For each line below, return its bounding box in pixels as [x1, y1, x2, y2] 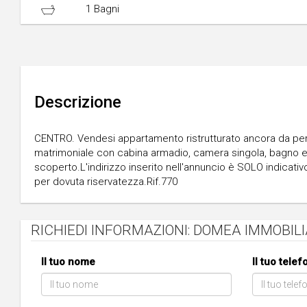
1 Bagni [85, 3, 119, 15]
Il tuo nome [41, 256, 95, 268]
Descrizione [34, 93, 121, 112]
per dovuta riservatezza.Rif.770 [34, 175, 177, 188]
